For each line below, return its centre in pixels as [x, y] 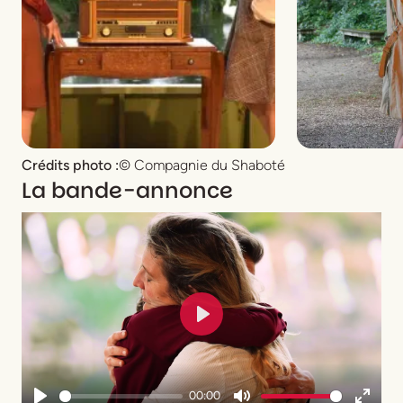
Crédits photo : [70, 166]
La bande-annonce [127, 191]
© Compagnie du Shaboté [202, 166]
